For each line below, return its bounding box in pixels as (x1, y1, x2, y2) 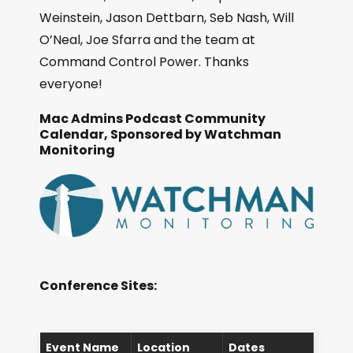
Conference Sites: (39, 277, 157, 295)
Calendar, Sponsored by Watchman (39, 125, 281, 144)
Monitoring (39, 141, 115, 160)
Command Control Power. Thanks (39, 53, 249, 72)
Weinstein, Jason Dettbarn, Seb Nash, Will (39, 9, 294, 28)
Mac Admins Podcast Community (39, 110, 266, 128)
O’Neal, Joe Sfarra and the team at (39, 31, 255, 50)
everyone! (39, 75, 102, 94)
